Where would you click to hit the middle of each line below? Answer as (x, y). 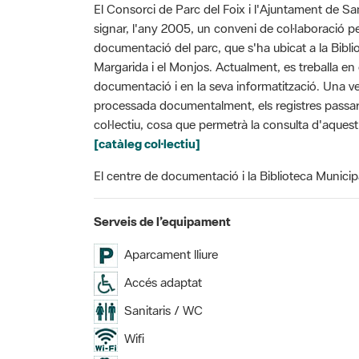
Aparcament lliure (168, 254)
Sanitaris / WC (160, 310)
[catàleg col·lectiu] (147, 143)
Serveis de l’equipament (162, 221)
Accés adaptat (160, 282)
